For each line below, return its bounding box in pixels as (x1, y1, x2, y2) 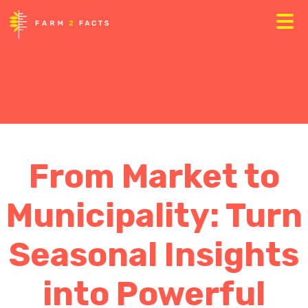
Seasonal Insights (9, 235, 299, 274)
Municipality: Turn (5, 196, 302, 235)
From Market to (28, 157, 280, 196)
